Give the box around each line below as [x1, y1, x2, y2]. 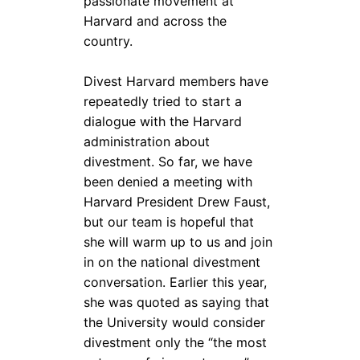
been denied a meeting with [84, 173, 253, 190]
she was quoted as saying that [84, 293, 270, 310]
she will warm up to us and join [84, 233, 273, 250]
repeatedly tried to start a [84, 92, 243, 109]
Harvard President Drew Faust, [84, 193, 271, 210]
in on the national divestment [84, 253, 261, 270]
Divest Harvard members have [84, 72, 269, 89]
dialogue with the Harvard [84, 112, 243, 129]
